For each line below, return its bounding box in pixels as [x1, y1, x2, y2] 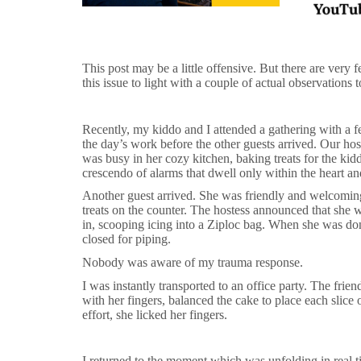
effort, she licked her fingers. [82, 307, 230, 322]
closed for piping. [82, 232, 174, 247]
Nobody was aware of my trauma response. [82, 255, 306, 269]
